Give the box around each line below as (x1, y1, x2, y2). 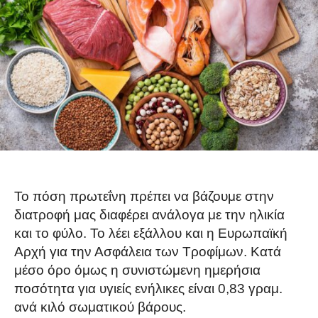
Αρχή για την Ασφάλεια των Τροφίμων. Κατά (14, 243, 281, 259)
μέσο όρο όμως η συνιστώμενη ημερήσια (14, 262, 261, 278)
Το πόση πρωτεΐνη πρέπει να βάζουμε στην (14, 188, 274, 204)
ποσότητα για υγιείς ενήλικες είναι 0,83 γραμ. (14, 280, 283, 296)
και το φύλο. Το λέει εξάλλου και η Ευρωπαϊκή (14, 225, 287, 241)
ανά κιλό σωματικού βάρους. (14, 299, 186, 314)
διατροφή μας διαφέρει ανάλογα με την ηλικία (14, 207, 285, 222)
